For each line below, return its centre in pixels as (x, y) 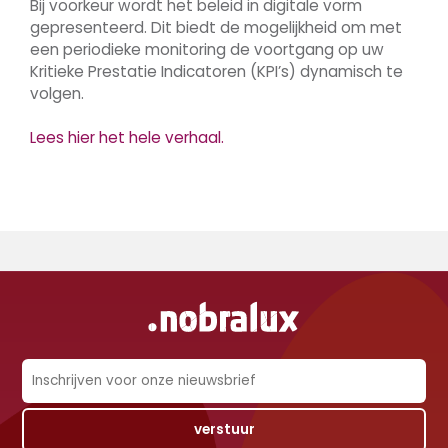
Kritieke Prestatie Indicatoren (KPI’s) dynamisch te (216, 71)
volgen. (57, 93)
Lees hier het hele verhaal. (127, 137)
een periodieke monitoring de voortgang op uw (207, 49)
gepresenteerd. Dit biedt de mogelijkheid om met (216, 27)
